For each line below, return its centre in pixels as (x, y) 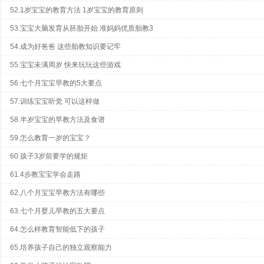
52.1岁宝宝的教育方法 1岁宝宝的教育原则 (77, 10)
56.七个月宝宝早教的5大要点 (56, 83)
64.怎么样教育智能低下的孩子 (57, 229)
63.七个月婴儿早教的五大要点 (57, 211)
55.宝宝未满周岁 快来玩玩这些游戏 (65, 65)
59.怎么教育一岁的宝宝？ (50, 138)
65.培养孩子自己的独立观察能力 (61, 247)
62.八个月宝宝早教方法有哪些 (57, 193)
